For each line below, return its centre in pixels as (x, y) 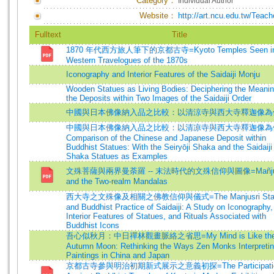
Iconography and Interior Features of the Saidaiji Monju (163, 74)
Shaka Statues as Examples (117, 156)
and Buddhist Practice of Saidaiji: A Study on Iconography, (169, 207)
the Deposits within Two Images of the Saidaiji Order (159, 98)
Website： (158, 16)
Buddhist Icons (93, 225)
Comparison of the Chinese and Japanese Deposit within (166, 138)
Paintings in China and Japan (118, 255)
